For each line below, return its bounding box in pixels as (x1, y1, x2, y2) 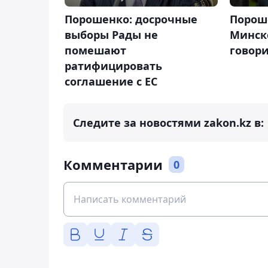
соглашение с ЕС (65, 74, 157, 89)
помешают (65, 43, 126, 58)
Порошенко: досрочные (65, 12, 197, 27)
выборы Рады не (65, 28, 158, 42)
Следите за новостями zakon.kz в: (73, 115, 264, 130)
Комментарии (63, 156, 163, 174)
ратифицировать (65, 59, 162, 74)
